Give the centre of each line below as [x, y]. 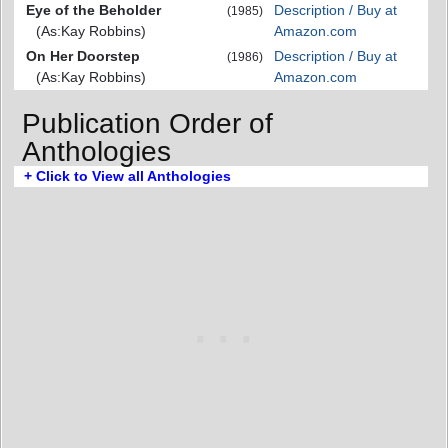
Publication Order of [147, 123]
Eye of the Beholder [93, 10]
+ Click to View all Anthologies [127, 175]
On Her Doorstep [83, 56]
